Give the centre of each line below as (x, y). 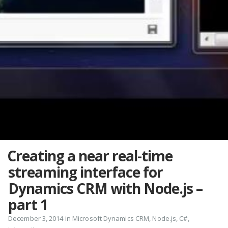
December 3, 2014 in (40, 218)
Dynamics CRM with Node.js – (105, 188)
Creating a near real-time (90, 156)
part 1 (28, 205)
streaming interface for (85, 172)
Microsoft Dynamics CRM (111, 218)
